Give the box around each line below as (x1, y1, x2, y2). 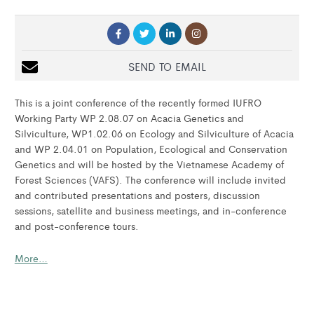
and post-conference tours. (14, 219, 139, 233)
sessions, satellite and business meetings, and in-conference (14, 203, 287, 218)
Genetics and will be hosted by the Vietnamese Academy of (14, 157, 284, 172)
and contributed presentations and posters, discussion (14, 188, 260, 203)
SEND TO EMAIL (128, 59, 206, 74)
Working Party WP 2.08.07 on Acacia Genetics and (14, 111, 244, 125)
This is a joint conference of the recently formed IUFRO (14, 95, 261, 110)
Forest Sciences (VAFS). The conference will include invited (14, 172, 286, 187)
